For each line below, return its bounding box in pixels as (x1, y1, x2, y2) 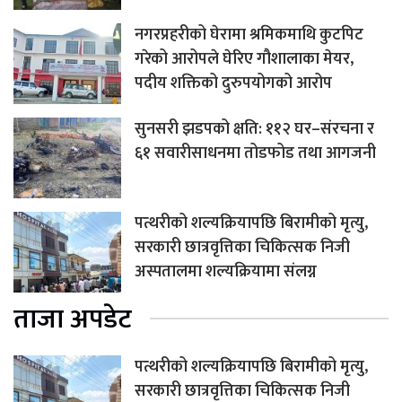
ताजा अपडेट (13, 296, 132, 342)
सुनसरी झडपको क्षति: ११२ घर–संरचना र (135, 115, 374, 143)
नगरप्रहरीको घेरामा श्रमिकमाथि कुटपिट (135, 21, 363, 48)
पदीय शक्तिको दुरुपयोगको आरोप (135, 69, 332, 97)
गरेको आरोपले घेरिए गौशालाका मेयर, (135, 45, 354, 73)
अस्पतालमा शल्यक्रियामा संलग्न (135, 258, 317, 285)
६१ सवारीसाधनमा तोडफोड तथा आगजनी (135, 139, 376, 167)
